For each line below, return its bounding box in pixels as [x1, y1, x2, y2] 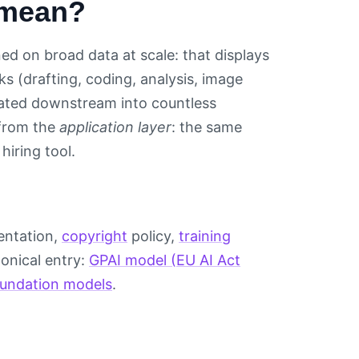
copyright [62, 228, 127, 245]
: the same [171, 119, 242, 135]
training [179, 228, 231, 245]
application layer [59, 119, 171, 135]
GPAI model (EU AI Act [89, 252, 240, 269]
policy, [127, 228, 179, 245]
